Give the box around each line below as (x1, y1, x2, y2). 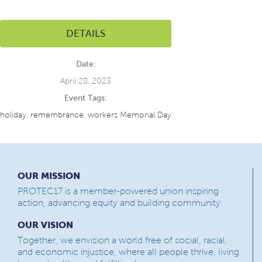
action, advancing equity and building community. (18, 198, 223, 208)
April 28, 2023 (60, 77, 111, 86)
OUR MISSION (18, 170, 80, 181)
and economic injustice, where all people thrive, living (18, 247, 239, 257)
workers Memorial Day (88, 111, 171, 120)
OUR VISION (18, 219, 73, 230)
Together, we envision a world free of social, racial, (18, 235, 227, 246)
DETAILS (66, 28, 105, 40)
